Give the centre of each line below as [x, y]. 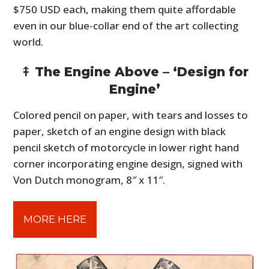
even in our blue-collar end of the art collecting [126, 26]
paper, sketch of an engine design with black [120, 131]
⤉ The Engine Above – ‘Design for [134, 72]
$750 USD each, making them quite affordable [125, 10]
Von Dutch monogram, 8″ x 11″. [89, 180]
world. [29, 42]
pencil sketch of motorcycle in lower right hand [126, 148]
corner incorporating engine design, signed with [128, 164]
